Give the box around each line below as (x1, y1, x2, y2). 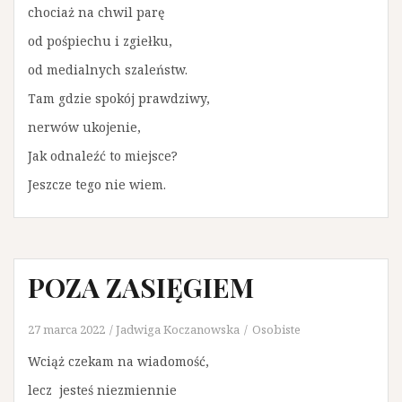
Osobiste (252, 321, 301, 337)
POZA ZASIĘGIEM (28, 269, 254, 305)
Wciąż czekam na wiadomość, (28, 353, 209, 370)
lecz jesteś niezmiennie (28, 381, 177, 398)
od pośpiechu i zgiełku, (28, 32, 172, 49)
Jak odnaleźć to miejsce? (28, 147, 178, 164)
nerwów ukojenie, (28, 118, 141, 135)
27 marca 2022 (28, 321, 105, 337)
